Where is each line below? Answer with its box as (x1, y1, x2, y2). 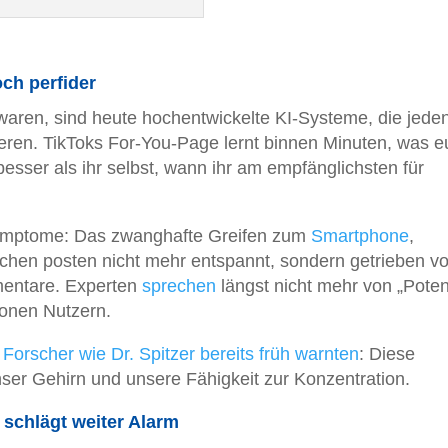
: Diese (359, 343, 415, 364)
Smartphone (311, 225, 409, 246)
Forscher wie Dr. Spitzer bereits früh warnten (3, 343, 359, 364)
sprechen (142, 275, 216, 296)
